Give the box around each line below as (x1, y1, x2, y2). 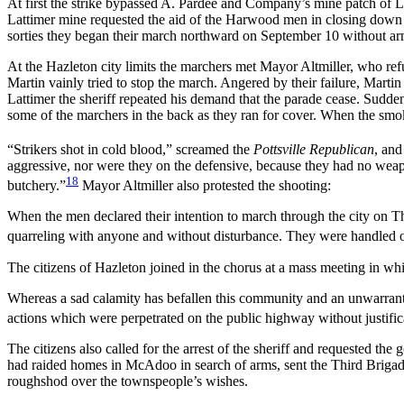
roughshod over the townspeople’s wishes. (7, 373, 248, 390)
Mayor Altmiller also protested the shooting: (78, 178, 331, 194)
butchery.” (7, 178, 66, 194)
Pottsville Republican (253, 142, 374, 158)
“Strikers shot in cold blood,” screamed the (7, 142, 253, 158)
